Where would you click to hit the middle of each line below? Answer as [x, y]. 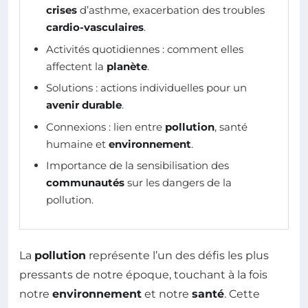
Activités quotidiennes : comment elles [145, 49]
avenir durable [84, 105]
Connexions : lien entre [106, 126]
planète [127, 66]
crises [62, 10]
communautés [85, 182]
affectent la [76, 66]
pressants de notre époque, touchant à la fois [143, 275]
